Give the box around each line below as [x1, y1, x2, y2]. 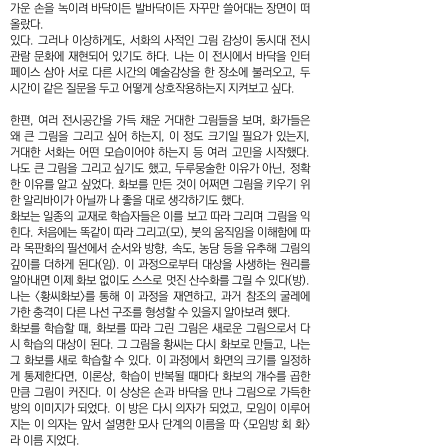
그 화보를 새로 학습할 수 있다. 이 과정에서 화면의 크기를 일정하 [10, 354, 310, 367]
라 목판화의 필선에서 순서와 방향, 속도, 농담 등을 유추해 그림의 [10, 242, 310, 255]
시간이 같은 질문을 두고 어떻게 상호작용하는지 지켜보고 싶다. [10, 82, 295, 95]
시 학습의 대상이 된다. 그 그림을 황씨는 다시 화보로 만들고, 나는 [10, 338, 310, 351]
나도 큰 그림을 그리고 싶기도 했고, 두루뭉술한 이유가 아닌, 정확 [10, 162, 310, 175]
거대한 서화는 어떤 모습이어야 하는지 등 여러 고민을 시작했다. [10, 146, 310, 159]
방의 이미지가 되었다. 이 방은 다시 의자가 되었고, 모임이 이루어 [10, 402, 310, 415]
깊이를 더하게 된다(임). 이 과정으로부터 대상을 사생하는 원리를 [10, 258, 310, 271]
